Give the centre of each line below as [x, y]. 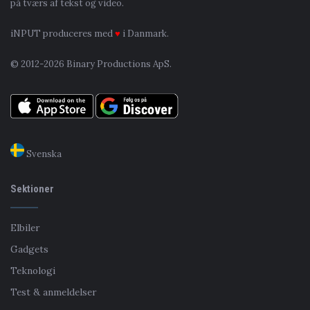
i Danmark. [145, 33]
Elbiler [25, 228]
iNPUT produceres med [63, 33]
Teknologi [33, 271]
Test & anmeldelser [53, 292]
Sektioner [32, 189]
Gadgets [29, 249]
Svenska [43, 154]
